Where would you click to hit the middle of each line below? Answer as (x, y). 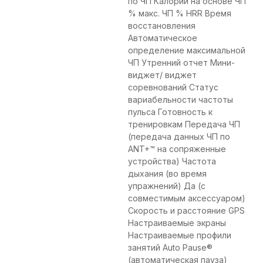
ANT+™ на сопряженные (177, 149)
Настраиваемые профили (180, 235)
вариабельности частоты (181, 100)
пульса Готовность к (170, 112)
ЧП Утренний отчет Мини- (181, 63)
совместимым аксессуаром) (187, 198)
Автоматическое (163, 38)
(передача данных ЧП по (179, 137)
